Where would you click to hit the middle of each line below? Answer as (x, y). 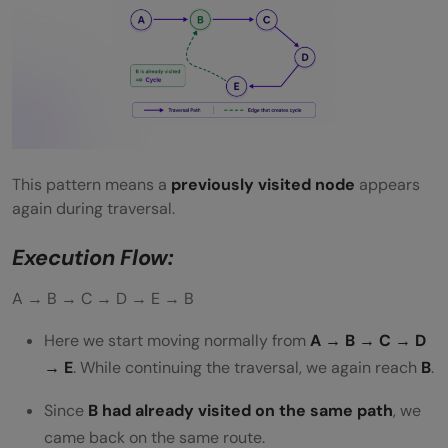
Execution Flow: (93, 258)
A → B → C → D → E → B (103, 299)
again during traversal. (93, 209)
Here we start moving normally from (175, 341)
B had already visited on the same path (240, 411)
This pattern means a (91, 185)
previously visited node (263, 185)
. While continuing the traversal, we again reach (247, 368)
